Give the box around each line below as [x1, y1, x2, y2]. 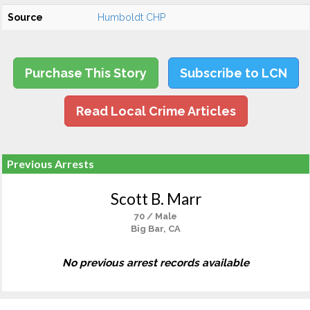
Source [8, 12, 43, 23]
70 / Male [134, 211, 177, 221]
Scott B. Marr [110, 190, 201, 208]
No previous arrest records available [62, 257, 249, 269]
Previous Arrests [7, 157, 94, 170]
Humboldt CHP [98, 12, 165, 23]
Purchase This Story [24, 66, 147, 80]
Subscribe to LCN [179, 66, 287, 80]
